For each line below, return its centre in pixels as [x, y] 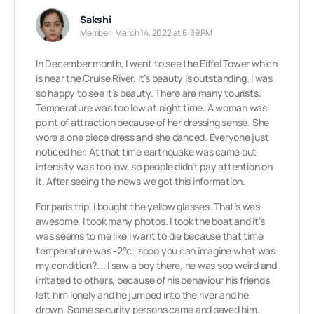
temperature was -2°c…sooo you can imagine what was [156, 251]
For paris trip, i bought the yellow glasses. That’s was [148, 206]
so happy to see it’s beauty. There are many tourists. [149, 93]
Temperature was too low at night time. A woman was [151, 108]
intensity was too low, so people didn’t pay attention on [154, 166]
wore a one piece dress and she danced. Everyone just [152, 137]
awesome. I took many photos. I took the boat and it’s [150, 221]
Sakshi [96, 19]
